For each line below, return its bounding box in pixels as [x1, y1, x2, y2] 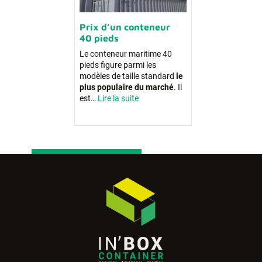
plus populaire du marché [80, 82, 174, 92]
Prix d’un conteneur [80, 21, 170, 32]
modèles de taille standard [80, 71, 176, 81]
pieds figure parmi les [80, 60, 156, 70]
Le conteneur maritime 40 [80, 49, 172, 59]
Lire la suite [98, 93, 139, 104]
